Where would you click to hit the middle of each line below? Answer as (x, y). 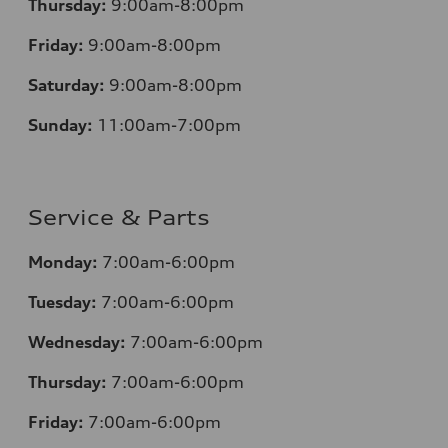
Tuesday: (62, 301)
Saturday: (66, 84)
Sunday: (60, 124)
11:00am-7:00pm (169, 124)
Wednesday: (77, 341)
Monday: (63, 261)
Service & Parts (119, 217)
